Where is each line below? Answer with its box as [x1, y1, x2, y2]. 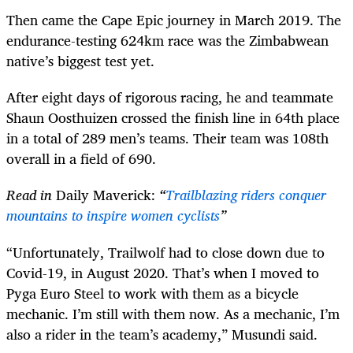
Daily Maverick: [56, 183, 155, 207]
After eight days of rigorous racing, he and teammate [6, 85, 333, 110]
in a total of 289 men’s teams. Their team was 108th [6, 126, 329, 150]
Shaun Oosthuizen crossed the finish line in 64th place [6, 106, 340, 130]
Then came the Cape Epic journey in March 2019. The [6, 8, 341, 32]
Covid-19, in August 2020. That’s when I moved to [6, 260, 319, 284]
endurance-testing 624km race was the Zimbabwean [6, 28, 329, 53]
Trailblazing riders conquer [165, 183, 326, 207]
